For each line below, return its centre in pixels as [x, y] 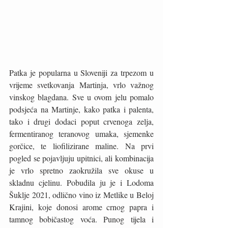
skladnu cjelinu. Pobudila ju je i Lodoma [81, 182]
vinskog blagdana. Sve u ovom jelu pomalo [81, 97]
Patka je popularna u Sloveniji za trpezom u [81, 72]
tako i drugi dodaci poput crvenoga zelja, [81, 121]
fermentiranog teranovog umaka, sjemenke [81, 133]
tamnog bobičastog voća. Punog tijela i [81, 219]
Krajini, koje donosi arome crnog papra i [81, 207]
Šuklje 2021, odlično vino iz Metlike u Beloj [81, 194]
